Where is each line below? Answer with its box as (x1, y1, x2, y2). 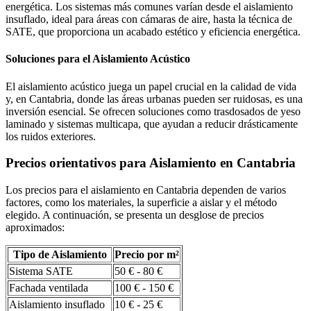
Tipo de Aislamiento (12, 249, 107, 261)
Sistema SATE (9, 265, 73, 278)
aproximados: (6, 221, 65, 234)
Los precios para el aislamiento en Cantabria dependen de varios (6, 184, 286, 196)
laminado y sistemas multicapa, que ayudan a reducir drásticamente (6, 117, 298, 130)
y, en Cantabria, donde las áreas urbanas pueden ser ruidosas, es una (6, 92, 303, 105)
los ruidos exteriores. (6, 130, 96, 142)
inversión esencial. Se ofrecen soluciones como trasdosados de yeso (6, 105, 301, 117)
